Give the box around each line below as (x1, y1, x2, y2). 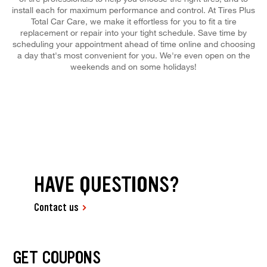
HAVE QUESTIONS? (34, 170, 180, 199)
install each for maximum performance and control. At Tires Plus (12, 4, 255, 15)
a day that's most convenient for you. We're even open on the (17, 49, 250, 60)
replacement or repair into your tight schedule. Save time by (20, 27, 247, 38)
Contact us (34, 200, 79, 215)
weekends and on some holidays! (70, 61, 197, 72)
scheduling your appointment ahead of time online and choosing (12, 38, 255, 49)
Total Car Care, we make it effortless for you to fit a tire (30, 15, 237, 26)
